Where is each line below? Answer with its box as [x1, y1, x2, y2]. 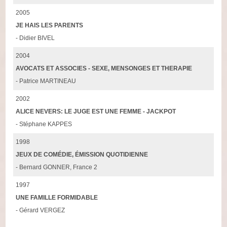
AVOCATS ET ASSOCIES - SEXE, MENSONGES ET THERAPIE [16, 64, 193, 72]
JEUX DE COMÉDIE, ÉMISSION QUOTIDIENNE [16, 150, 148, 158]
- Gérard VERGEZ [16, 206, 65, 214]
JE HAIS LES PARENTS [16, 21, 84, 29]
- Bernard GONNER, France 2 [16, 163, 98, 171]
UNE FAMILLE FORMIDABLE [16, 194, 98, 201]
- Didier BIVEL [16, 34, 55, 42]
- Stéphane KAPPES [16, 120, 72, 128]
